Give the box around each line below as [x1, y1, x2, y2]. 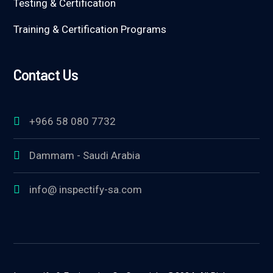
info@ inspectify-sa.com [29, 183, 143, 196]
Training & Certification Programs [13, 23, 167, 35]
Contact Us [13, 66, 79, 83]
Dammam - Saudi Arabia [29, 149, 141, 161]
